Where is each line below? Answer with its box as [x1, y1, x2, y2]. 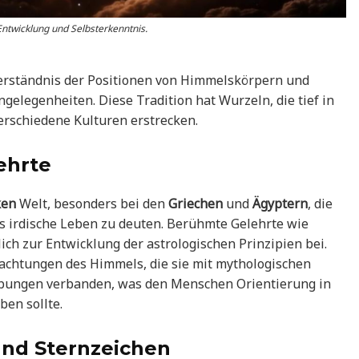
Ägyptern [252, 194, 308, 212]
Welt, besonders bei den [16, 194, 168, 212]
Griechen [168, 194, 223, 212]
